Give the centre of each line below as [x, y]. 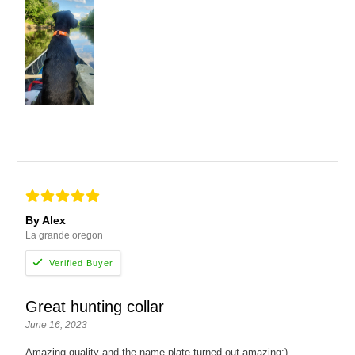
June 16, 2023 [57, 325]
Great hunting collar [95, 307]
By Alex [46, 221]
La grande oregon [65, 236]
